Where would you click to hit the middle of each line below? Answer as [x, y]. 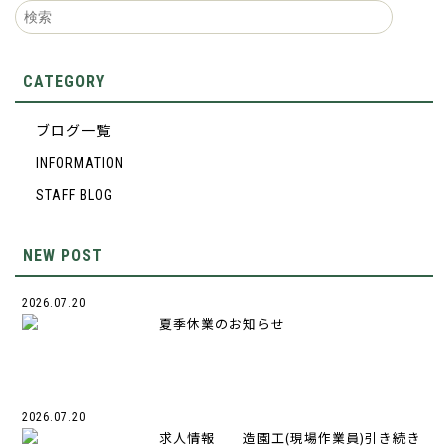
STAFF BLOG [74, 194]
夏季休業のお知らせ [222, 323]
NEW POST [62, 255]
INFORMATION [80, 162]
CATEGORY [63, 81]
